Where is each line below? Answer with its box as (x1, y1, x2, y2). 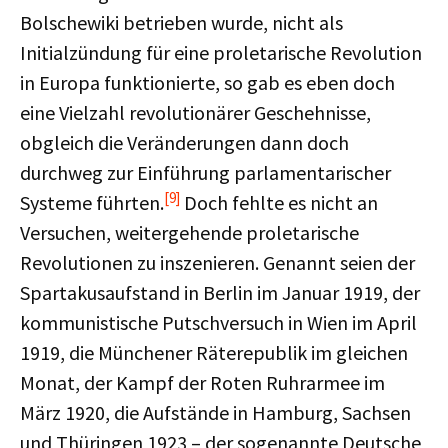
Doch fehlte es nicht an (180, 190, 378, 215)
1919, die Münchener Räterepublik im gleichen (20, 340, 408, 365)
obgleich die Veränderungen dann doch (20, 130, 349, 155)
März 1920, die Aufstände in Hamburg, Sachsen (20, 400, 411, 425)
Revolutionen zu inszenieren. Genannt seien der (20, 250, 415, 275)
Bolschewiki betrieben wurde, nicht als (20, 10, 343, 35)
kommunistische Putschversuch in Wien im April (20, 310, 417, 335)
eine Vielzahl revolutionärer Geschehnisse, (20, 100, 371, 125)
